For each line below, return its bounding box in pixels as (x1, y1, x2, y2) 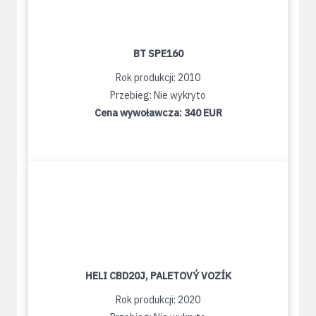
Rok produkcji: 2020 (116, 293, 200, 307)
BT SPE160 (133, 47, 183, 61)
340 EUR (183, 107, 222, 120)
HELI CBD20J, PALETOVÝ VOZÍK (85, 269, 231, 283)
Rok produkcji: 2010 (116, 71, 200, 85)
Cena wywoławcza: (94, 107, 184, 120)
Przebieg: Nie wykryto (110, 89, 206, 102)
